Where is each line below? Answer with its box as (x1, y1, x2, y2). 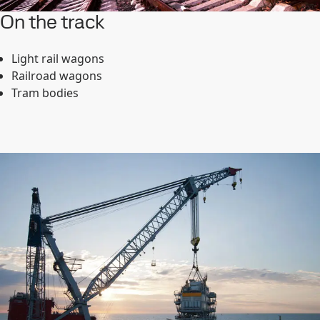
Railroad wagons (11, 68, 102, 84)
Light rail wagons (11, 51, 104, 66)
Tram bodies (11, 85, 79, 101)
